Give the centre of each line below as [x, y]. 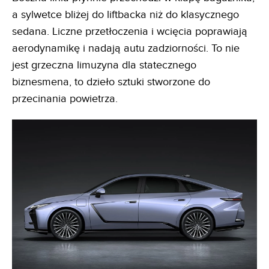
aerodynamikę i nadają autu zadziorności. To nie [126, 48]
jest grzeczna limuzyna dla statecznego [104, 65]
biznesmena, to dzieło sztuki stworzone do [111, 82]
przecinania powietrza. [65, 98]
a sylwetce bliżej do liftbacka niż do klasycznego [125, 14]
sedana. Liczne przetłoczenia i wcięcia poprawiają [130, 31]
